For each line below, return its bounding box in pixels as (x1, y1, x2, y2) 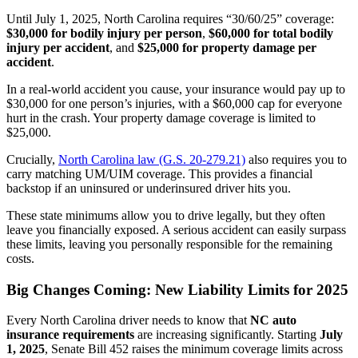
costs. (6, 252, 34, 265)
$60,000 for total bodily (209, 26, 333, 40)
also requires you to (245, 153, 347, 166)
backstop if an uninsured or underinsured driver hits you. (6, 181, 291, 195)
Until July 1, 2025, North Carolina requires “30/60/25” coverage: (6, 12, 334, 26)
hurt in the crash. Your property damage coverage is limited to (6, 111, 316, 125)
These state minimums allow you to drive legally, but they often (6, 209, 325, 222)
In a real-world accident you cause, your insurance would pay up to (6, 82, 345, 96)
